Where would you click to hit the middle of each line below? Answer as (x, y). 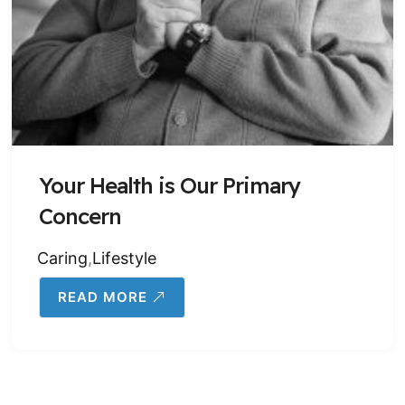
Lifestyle (124, 258)
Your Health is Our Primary (170, 185)
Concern (80, 216)
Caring (62, 258)
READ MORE (103, 297)
